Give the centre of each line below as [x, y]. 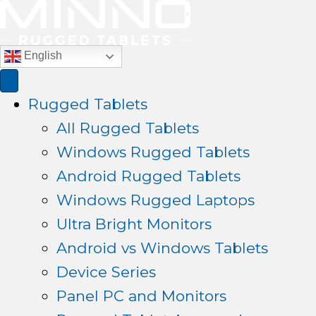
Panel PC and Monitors [141, 296]
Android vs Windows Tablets [162, 248]
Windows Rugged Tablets [153, 152]
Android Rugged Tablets [148, 176]
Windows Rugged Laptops [156, 200]
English [42, 56]
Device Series [106, 272]
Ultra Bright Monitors [134, 224]
